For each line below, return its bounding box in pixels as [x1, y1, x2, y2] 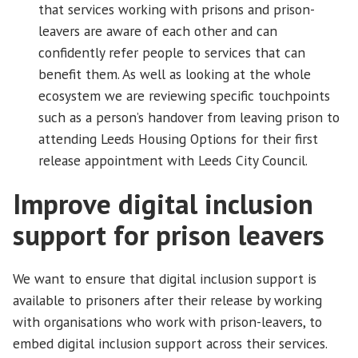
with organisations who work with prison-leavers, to [13, 312, 322, 332]
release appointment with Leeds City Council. [38, 151, 308, 170]
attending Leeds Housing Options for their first [38, 129, 318, 149]
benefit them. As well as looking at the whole [38, 65, 311, 84]
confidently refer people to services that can [38, 43, 305, 62]
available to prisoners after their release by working [13, 291, 322, 310]
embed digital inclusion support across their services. [13, 334, 327, 353]
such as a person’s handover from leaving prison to [38, 108, 340, 127]
